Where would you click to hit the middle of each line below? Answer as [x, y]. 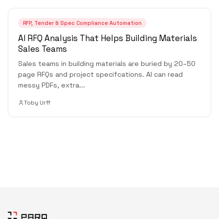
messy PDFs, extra [49, 85]
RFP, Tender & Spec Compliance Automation [82, 23]
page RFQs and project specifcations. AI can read [100, 75]
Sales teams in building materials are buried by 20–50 [107, 64]
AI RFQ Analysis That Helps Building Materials [108, 38]
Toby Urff [37, 103]
